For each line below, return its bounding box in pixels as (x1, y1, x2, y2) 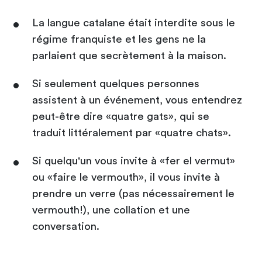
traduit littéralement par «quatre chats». (32, 127, 231, 139)
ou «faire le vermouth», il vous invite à (32, 171, 220, 183)
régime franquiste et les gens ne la (32, 33, 206, 45)
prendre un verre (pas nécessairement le (32, 188, 235, 199)
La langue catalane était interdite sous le (32, 17, 235, 29)
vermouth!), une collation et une (32, 204, 190, 216)
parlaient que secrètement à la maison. (32, 50, 226, 61)
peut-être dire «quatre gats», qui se (32, 111, 209, 122)
